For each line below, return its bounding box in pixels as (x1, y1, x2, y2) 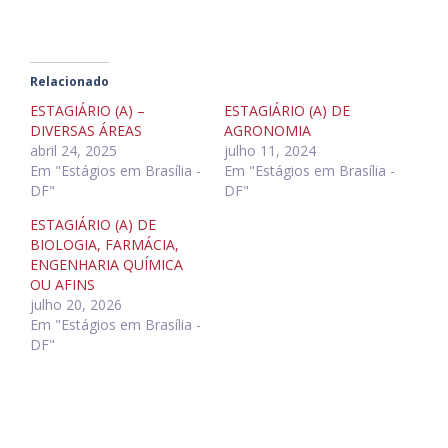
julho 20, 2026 (30, 295, 122, 315)
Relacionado (30, 73, 109, 91)
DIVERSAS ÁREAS (30, 121, 142, 141)
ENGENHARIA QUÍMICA (30, 255, 183, 275)
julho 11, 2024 (224, 141, 316, 161)
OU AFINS (30, 275, 95, 295)
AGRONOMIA (224, 121, 311, 141)
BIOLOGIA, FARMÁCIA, (30, 235, 179, 255)
